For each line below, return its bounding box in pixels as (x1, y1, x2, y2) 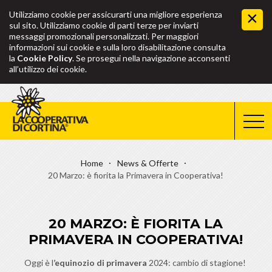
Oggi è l (24, 257, 53, 268)
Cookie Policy (17, 53, 72, 63)
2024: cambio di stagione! (148, 257, 248, 268)
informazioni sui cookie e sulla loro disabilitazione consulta (9, 42, 226, 52)
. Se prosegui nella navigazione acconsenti (72, 53, 230, 63)
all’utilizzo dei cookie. (9, 64, 87, 74)
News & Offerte (117, 158, 179, 169)
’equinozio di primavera (53, 257, 149, 268)
